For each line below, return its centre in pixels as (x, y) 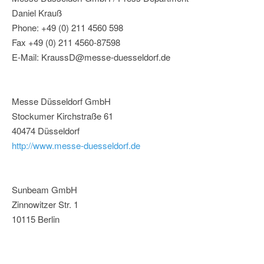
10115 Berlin (36, 219)
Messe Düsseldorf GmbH (61, 101)
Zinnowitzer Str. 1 (45, 204)
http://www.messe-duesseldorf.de (76, 146)
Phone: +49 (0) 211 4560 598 (67, 28)
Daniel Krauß (37, 13)
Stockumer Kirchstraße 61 (62, 116)
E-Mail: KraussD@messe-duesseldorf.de (91, 57)
